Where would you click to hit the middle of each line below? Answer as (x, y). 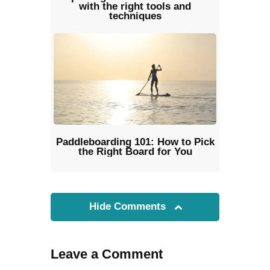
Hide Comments (129, 206)
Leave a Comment (107, 254)
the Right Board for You (135, 152)
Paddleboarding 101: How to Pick (135, 142)
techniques (135, 16)
